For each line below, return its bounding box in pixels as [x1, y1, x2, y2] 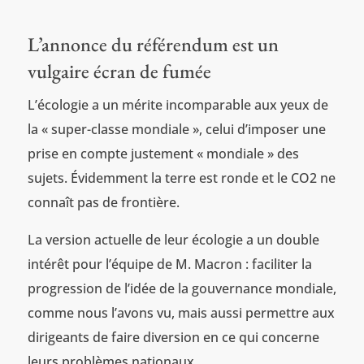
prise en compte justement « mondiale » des [27, 144, 299, 162]
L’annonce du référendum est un [27, 31, 279, 57]
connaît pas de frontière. [27, 193, 180, 211]
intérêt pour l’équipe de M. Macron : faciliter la [27, 254, 312, 273]
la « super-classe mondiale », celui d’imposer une [27, 119, 326, 138]
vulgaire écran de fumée [27, 58, 211, 84]
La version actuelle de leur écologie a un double [27, 230, 319, 249]
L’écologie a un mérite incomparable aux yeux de [27, 95, 328, 114]
